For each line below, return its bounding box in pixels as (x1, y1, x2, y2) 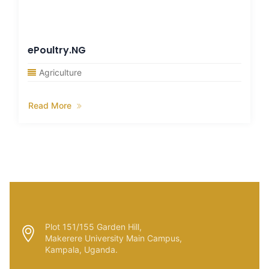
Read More (28, 100, 74, 110)
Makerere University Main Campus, (45, 233, 182, 243)
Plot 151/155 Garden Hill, (45, 222, 142, 232)
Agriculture (39, 67, 82, 77)
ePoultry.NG (28, 43, 86, 57)
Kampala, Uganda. (45, 244, 118, 255)
